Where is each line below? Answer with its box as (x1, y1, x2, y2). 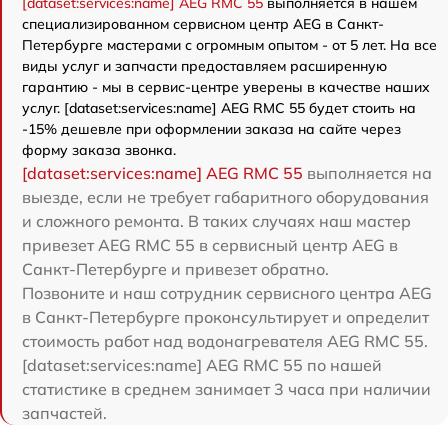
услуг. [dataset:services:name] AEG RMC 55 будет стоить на (22, 98, 416, 117)
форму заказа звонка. (22, 140, 176, 159)
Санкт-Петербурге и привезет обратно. (22, 258, 329, 279)
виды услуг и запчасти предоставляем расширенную (22, 56, 387, 75)
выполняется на (303, 162, 432, 183)
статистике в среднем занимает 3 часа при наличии (22, 378, 431, 399)
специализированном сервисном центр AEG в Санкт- (22, 14, 384, 33)
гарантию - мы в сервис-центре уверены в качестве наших (22, 77, 430, 96)
